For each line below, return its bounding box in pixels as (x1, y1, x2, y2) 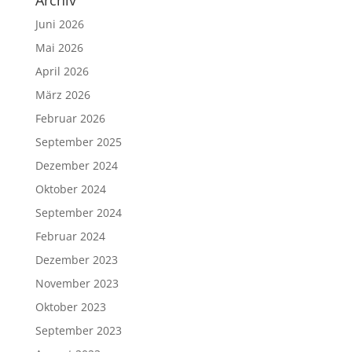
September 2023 (35, 323, 122, 338)
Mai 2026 (35, 40, 83, 55)
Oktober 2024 (35, 181, 106, 196)
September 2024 (35, 205, 122, 220)
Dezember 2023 (35, 252, 118, 267)
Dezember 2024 (35, 158, 118, 173)
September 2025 (35, 134, 122, 149)
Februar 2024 (35, 229, 105, 244)
